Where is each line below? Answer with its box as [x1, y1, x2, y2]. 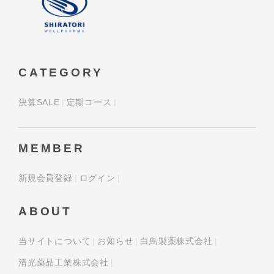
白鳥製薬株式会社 [140, 236, 213, 246]
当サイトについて [18, 236, 91, 246]
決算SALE [18, 97, 60, 108]
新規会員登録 [18, 173, 73, 183]
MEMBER [18, 142, 85, 155]
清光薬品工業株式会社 [18, 257, 109, 268]
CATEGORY [18, 66, 103, 80]
